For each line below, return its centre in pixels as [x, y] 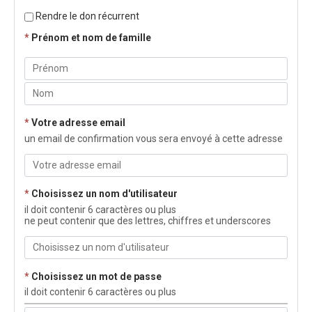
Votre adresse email [78, 122]
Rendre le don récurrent [86, 16]
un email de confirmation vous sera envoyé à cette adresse [154, 138]
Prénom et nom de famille [91, 37]
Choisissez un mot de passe [96, 276]
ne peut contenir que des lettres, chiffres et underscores [148, 220]
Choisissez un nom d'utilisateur [104, 194]
